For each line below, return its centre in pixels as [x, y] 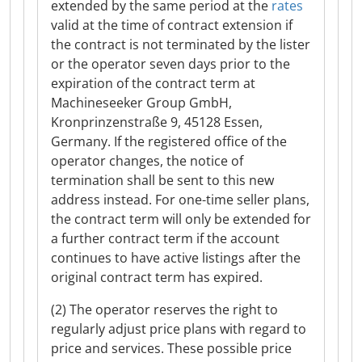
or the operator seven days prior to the [170, 64]
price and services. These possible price [171, 348]
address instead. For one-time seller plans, [180, 200]
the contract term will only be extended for [181, 219]
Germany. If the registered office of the [169, 141]
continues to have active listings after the [176, 258]
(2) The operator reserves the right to [164, 309]
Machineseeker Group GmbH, [141, 103]
